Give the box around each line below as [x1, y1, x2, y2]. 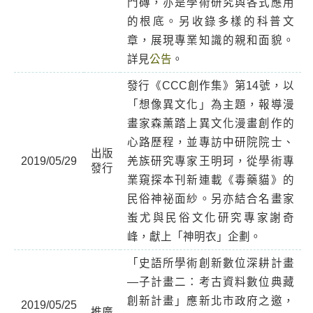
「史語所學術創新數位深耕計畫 [126, 257, 294, 269]
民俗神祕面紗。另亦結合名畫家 [126, 193, 294, 205]
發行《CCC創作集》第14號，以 [126, 80, 294, 92]
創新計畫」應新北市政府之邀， [126, 295, 294, 307]
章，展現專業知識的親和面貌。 [126, 34, 294, 46]
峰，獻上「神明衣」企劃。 [126, 231, 261, 242]
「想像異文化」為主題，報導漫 [126, 99, 294, 110]
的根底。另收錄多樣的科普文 [126, 15, 294, 27]
